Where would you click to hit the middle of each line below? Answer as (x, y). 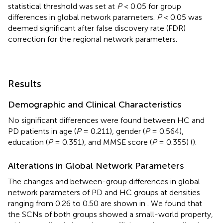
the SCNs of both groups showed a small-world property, (111, 214)
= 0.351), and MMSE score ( (102, 142)
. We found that (175, 203)
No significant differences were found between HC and (106, 120)
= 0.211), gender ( (113, 131)
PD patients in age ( (42, 131)
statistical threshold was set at (62, 6)
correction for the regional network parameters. (93, 39)
